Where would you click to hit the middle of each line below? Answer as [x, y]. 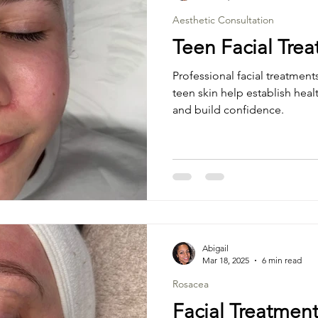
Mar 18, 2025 [226, 260]
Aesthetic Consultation [223, 20]
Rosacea [191, 284]
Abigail [215, 248]
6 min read [282, 260]
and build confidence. [228, 109]
